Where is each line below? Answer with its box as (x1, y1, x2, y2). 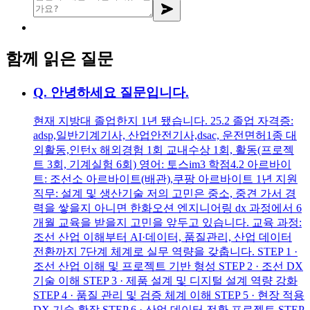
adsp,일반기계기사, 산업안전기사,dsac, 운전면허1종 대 (33, 129, 297, 142)
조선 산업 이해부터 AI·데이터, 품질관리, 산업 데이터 (33, 231, 292, 244)
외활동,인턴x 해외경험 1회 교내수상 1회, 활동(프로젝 (33, 144, 294, 156)
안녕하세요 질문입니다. (51, 84, 189, 100)
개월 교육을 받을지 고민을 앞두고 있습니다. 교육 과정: (33, 217, 302, 229)
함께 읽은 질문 (6, 49, 113, 68)
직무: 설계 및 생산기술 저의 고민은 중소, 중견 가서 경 (33, 188, 296, 200)
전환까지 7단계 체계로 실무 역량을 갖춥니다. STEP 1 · (33, 246, 298, 258)
